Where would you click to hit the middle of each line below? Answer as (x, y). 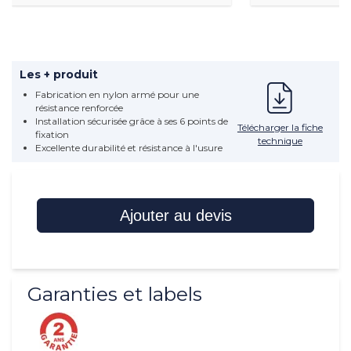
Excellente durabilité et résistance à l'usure (129, 148)
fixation (52, 135)
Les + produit (59, 75)
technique (280, 141)
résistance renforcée (79, 108)
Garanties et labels (115, 294)
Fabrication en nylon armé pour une (117, 95)
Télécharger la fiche (280, 128)
